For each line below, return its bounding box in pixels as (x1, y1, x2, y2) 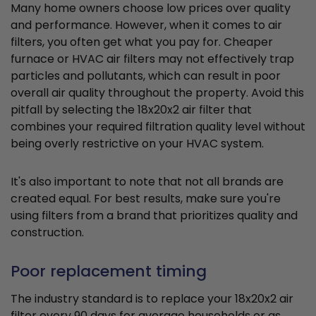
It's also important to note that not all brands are (11, 174, 284, 190)
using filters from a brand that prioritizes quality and (11, 207, 298, 224)
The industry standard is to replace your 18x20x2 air (11, 291, 293, 308)
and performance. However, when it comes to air (11, 17, 282, 34)
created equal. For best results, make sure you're (11, 190, 281, 207)
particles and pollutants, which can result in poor (11, 68, 281, 85)
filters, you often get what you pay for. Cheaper (11, 34, 273, 51)
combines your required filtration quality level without (11, 119, 305, 135)
